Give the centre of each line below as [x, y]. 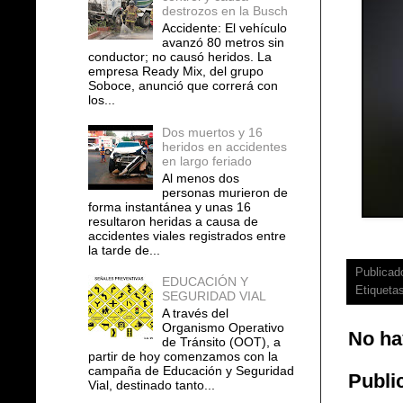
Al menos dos [201, 178]
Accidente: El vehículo [225, 28]
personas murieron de [225, 192]
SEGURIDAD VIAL [215, 296]
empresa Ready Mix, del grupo [175, 72]
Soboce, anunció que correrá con [183, 86]
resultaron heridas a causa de [173, 221]
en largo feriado [207, 161]
